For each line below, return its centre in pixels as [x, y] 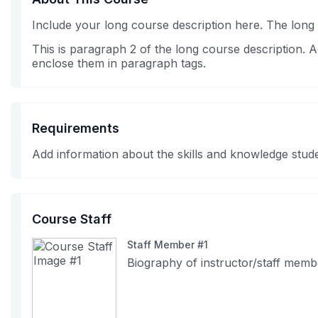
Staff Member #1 [168, 245]
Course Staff [72, 219]
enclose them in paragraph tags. [119, 63]
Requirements [76, 128]
